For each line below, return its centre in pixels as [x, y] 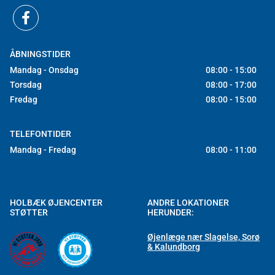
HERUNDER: [171, 212]
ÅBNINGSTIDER [40, 54]
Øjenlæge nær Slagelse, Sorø [203, 237]
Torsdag [26, 85]
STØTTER [29, 212]
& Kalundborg [174, 247]
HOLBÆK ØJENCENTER [56, 203]
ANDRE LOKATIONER [188, 203]
